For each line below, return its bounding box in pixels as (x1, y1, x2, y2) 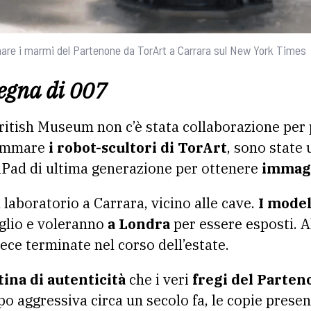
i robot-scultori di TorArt (49, 137, 227, 157)
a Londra (108, 214, 170, 233)
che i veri (126, 269, 192, 289)
